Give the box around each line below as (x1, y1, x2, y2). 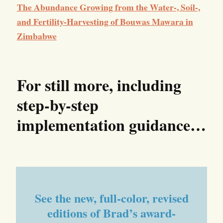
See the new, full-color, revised (34, 189, 189, 207)
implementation (16, 112, 125, 136)
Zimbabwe (16, 29, 57, 42)
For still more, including (16, 73, 181, 97)
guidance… (124, 112, 206, 136)
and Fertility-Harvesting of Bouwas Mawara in (16, 14, 193, 28)
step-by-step (16, 93, 99, 116)
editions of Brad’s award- (47, 204, 176, 222)
